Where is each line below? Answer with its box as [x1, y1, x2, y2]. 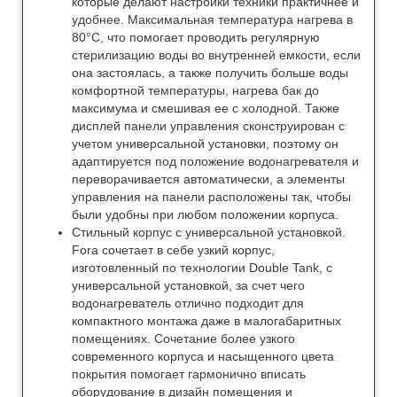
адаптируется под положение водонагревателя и [72, 153, 359, 168]
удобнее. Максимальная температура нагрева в [72, 12, 353, 27]
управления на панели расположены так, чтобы [72, 189, 351, 204]
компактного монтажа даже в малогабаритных [72, 313, 341, 328]
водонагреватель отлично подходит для [72, 295, 304, 310]
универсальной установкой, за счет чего [72, 277, 305, 292]
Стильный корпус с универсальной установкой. [72, 224, 346, 239]
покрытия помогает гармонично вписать [72, 366, 306, 381]
